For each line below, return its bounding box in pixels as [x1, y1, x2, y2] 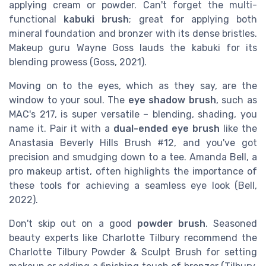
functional [9, 14, 64, 26]
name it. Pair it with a [9, 123, 113, 135]
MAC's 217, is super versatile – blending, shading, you [9, 109, 257, 121]
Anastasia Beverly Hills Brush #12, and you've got [9, 137, 257, 149]
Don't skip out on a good [9, 218, 137, 230]
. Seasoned [205, 218, 257, 230]
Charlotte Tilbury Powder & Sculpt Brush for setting [9, 246, 257, 258]
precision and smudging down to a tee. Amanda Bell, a [9, 151, 257, 163]
